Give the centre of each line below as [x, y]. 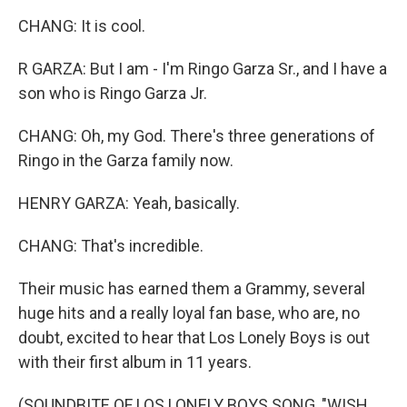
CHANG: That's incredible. [111, 246]
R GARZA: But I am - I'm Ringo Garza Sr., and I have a [203, 69]
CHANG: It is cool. [82, 26]
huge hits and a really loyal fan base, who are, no [189, 313]
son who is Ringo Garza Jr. [113, 93]
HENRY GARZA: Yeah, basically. [129, 203]
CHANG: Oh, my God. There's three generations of [197, 136]
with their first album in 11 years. [135, 362]
